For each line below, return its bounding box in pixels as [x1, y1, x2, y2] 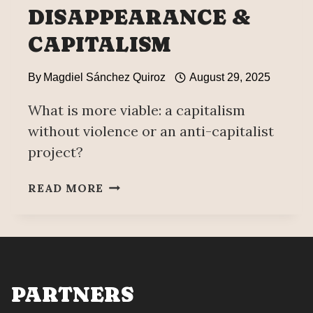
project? [28, 143, 83, 161]
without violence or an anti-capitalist [28, 122, 274, 140]
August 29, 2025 [189, 71, 270, 84]
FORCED [103, 177, 154, 192]
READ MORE [28, 181, 104, 196]
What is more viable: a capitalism [28, 101, 245, 119]
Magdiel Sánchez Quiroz [43, 71, 166, 84]
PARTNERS [11, 282, 134, 307]
